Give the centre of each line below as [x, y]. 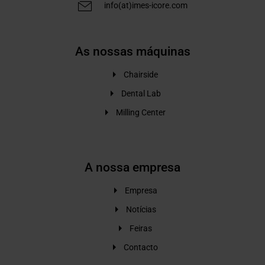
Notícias [141, 210]
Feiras [141, 229]
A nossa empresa [132, 168]
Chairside [141, 74]
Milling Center [141, 112]
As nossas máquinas [132, 51]
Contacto [141, 248]
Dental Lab [141, 93]
